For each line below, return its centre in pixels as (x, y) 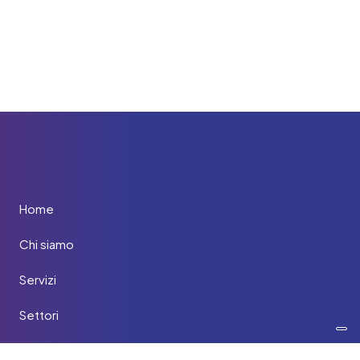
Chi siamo (47, 244)
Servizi (38, 279)
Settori (39, 315)
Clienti (37, 350)
